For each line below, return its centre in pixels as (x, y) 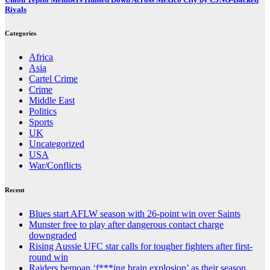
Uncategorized (57, 143)
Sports (41, 122)
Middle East (52, 100)
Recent (15, 190)
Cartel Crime (53, 78)
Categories (20, 33)
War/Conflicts (55, 165)
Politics (43, 111)
